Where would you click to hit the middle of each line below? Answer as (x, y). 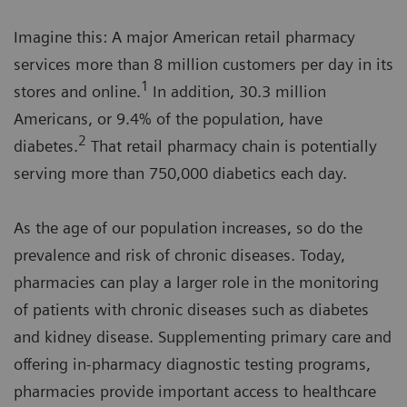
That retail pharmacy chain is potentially (232, 146)
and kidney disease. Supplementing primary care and (203, 337)
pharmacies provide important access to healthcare (195, 392)
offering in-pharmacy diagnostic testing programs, (192, 364)
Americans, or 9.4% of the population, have (168, 119)
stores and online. (77, 92)
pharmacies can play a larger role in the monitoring (196, 283)
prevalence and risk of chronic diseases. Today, (179, 255)
